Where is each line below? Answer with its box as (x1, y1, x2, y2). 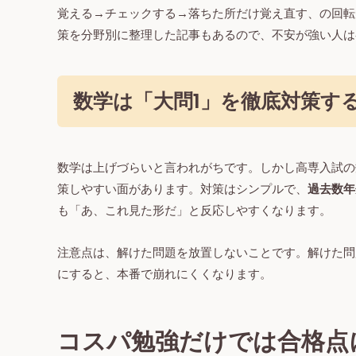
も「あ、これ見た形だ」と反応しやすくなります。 (57, 202, 331, 219)
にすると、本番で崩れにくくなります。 (57, 265, 272, 283)
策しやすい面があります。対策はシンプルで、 (57, 180, 308, 198)
